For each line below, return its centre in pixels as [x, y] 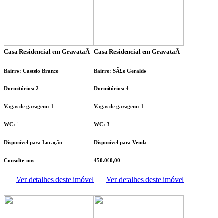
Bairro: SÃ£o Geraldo [120, 70]
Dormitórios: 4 [111, 88]
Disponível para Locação [33, 142]
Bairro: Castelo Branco [31, 70]
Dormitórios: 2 [21, 88]
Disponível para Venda [120, 142]
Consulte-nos [19, 160]
